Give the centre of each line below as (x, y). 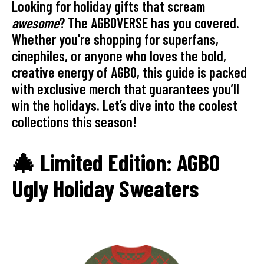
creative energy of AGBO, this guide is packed (129, 72)
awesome (35, 23)
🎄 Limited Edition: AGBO (116, 162)
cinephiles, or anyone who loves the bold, (119, 56)
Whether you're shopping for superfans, (115, 39)
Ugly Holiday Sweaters (105, 188)
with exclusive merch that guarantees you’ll (126, 89)
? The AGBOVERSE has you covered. (149, 23)
